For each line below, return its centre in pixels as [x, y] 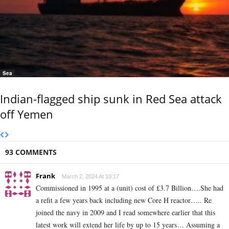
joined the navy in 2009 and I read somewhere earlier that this [125, 213]
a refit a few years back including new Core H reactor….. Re [124, 200]
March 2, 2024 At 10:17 [90, 177]
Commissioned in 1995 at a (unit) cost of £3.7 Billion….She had [130, 188]
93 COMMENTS [31, 152]
